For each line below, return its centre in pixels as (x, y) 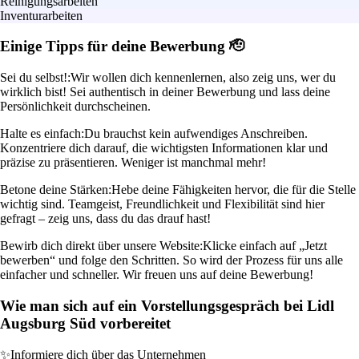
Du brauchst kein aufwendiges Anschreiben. (196, 134)
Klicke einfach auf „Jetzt (265, 246)
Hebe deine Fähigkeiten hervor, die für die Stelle (234, 190)
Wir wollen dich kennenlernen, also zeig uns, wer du (203, 78)
